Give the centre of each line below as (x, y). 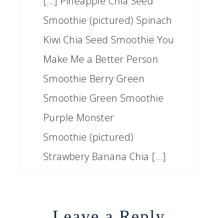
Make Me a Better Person (101, 59)
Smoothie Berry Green (94, 79)
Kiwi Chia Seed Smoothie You (109, 40)
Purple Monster (79, 118)
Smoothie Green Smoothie (105, 98)
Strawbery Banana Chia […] (105, 157)
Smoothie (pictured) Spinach (108, 20)
